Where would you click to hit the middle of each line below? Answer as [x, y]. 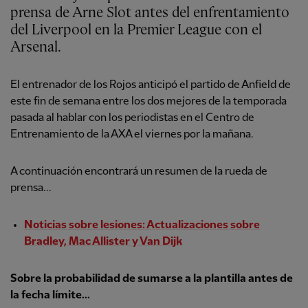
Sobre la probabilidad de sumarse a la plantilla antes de [152, 279]
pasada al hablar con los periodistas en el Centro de [132, 118]
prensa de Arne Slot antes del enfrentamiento [150, 13]
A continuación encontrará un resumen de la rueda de [139, 172]
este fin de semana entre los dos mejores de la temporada [148, 102]
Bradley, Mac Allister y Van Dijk [103, 242]
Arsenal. [36, 48]
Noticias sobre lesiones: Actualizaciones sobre [142, 225]
